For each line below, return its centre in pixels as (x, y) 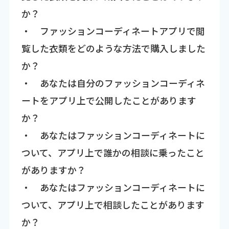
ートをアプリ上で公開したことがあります (109, 100)
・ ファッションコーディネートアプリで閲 (113, 31)
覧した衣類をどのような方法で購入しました (113, 48)
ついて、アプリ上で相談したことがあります (113, 205)
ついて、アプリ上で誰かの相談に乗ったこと (113, 153)
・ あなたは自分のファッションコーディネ (113, 83)
